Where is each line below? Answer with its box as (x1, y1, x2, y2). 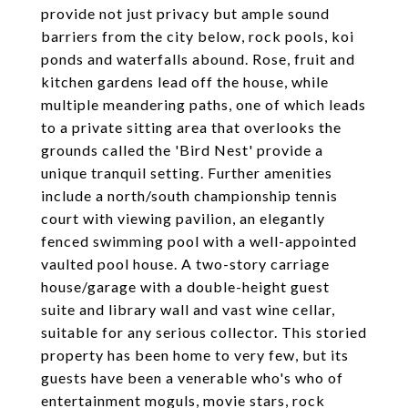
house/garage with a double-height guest (41, 278, 330, 295)
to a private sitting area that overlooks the (41, 118, 342, 136)
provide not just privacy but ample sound (41, 5, 330, 22)
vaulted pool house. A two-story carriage (41, 255, 330, 272)
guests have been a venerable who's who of (41, 369, 343, 386)
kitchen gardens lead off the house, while (41, 73, 329, 90)
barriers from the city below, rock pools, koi (41, 27, 354, 45)
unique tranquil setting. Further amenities (41, 164, 332, 181)
